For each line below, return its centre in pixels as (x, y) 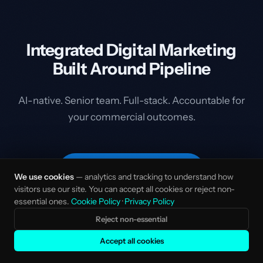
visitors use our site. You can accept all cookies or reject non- (124, 189)
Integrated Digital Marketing (131, 50)
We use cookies (44, 177)
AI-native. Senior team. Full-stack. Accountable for (131, 100)
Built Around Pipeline (131, 68)
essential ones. (43, 201)
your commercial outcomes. (131, 117)
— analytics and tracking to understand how (154, 177)
